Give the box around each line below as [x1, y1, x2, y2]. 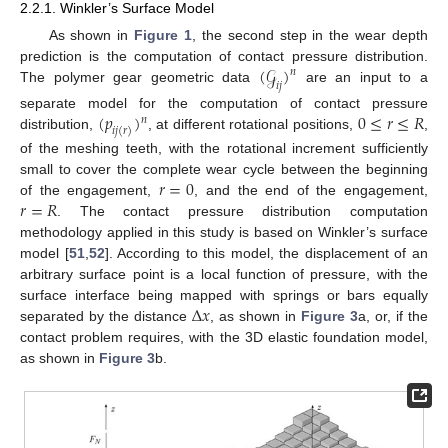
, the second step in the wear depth [192, 27, 429, 44]
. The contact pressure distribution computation [57, 203, 428, 220]
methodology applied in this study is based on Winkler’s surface [20, 224, 428, 241]
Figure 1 [134, 27, 193, 44]
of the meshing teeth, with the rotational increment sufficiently [20, 140, 428, 157]
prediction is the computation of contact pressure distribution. [20, 48, 428, 65]
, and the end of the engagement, [194, 182, 429, 199]
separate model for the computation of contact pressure [20, 95, 428, 112]
